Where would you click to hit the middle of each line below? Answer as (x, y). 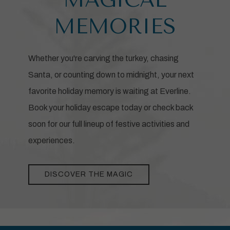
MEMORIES (115, 27)
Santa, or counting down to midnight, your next (111, 75)
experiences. (52, 141)
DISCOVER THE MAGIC (89, 175)
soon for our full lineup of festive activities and (109, 124)
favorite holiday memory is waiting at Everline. (110, 91)
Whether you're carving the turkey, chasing (103, 59)
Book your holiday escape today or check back (111, 108)
